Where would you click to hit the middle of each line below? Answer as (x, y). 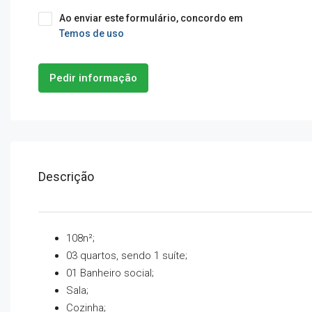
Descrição (66, 177)
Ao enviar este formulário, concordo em (151, 18)
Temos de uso (92, 33)
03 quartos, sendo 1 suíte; (127, 256)
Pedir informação (93, 78)
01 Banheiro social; (110, 273)
